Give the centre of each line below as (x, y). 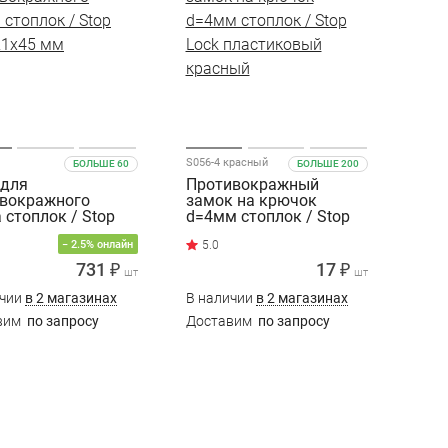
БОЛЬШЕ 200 (328, 163)
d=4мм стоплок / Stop (267, 216)
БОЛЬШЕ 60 (100, 163)
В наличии (220, 297)
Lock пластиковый (254, 232)
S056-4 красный (226, 162)
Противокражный (252, 184)
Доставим (220, 320)
